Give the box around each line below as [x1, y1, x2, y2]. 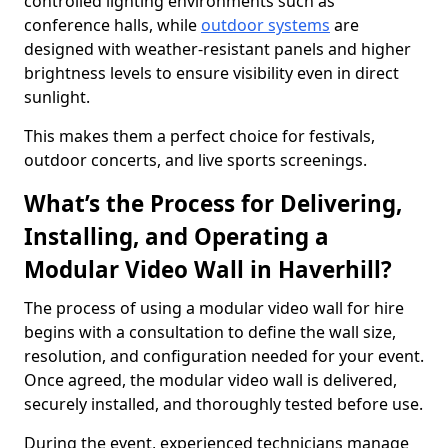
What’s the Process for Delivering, [24, 188, 402, 219]
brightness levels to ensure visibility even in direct [24, 62, 399, 84]
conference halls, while [24, 14, 201, 36]
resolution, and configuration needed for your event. [24, 345, 424, 367]
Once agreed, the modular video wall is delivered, [24, 369, 397, 391]
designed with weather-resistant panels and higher [24, 38, 411, 60]
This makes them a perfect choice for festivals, [24, 125, 375, 147]
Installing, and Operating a [24, 221, 329, 252]
